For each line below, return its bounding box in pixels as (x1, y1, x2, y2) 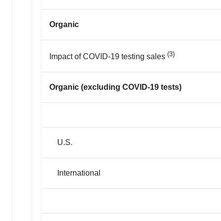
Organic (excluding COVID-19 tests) (49, 82, 184, 91)
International (49, 168, 101, 177)
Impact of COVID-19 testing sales (49, 52, 167, 61)
